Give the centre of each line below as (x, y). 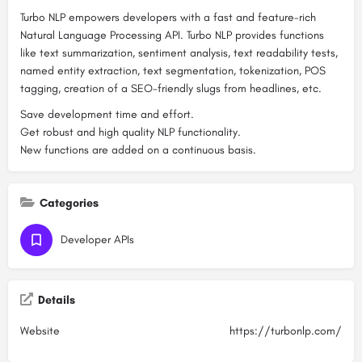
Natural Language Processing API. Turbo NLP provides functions (172, 36)
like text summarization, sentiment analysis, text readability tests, (179, 53)
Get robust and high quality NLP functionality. (130, 133)
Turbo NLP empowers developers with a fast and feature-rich (168, 18)
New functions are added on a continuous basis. (138, 150)
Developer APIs (97, 240)
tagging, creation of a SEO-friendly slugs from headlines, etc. (171, 89)
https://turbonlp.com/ (286, 331)
